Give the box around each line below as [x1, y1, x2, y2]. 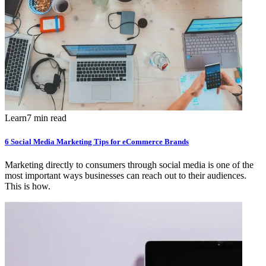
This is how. [5, 180, 50, 191]
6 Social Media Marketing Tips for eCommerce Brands [5, 137, 189, 146]
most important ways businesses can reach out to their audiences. [5, 170, 246, 180]
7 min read [27, 113, 66, 123]
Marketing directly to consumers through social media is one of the [5, 159, 254, 170]
